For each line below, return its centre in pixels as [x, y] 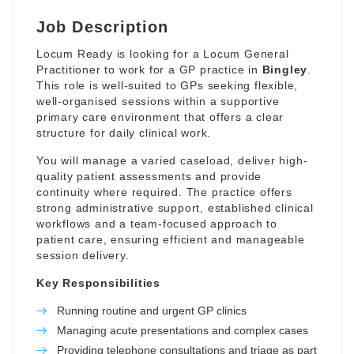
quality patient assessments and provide [149, 176]
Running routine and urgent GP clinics [152, 310]
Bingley [285, 69]
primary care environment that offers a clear [160, 117]
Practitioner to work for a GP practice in [149, 69]
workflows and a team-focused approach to [157, 223]
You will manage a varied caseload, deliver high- [172, 160]
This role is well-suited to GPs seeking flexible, [168, 85]
